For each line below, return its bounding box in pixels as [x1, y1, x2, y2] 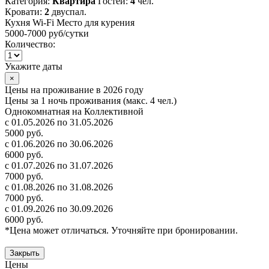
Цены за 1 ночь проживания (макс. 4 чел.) [5, 95, 177, 106]
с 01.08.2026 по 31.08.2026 [5, 182, 113, 193]
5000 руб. [5, 128, 43, 139]
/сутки [63, 28, 89, 39]
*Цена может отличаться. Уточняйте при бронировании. [5, 225, 238, 236]
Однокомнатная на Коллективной [5, 106, 144, 117]
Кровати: [5, 7, 44, 17]
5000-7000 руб [5, 28, 63, 39]
